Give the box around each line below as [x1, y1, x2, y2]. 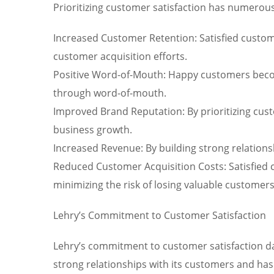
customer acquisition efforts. [53, 49, 187, 63]
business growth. [53, 122, 132, 136]
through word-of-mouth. [53, 86, 166, 100]
